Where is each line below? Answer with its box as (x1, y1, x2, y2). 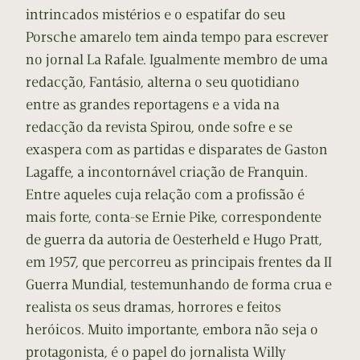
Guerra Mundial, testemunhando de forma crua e (26, 276, 332, 294)
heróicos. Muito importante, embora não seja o (26, 321, 318, 339)
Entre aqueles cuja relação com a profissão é (26, 186, 305, 204)
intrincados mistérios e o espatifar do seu (26, 6, 285, 24)
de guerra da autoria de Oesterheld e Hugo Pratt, (26, 231, 322, 249)
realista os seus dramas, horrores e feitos (26, 298, 281, 317)
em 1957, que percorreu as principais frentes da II (26, 253, 332, 272)
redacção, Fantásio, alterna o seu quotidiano (26, 73, 300, 92)
